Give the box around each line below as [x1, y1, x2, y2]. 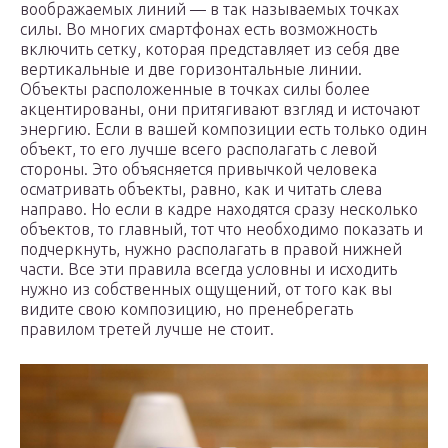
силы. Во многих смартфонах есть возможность [20, 19, 377, 38]
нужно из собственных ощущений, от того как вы [20, 279, 392, 298]
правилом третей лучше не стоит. [20, 319, 274, 338]
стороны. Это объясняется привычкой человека [20, 159, 377, 178]
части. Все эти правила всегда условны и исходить [20, 259, 397, 278]
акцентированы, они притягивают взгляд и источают [20, 99, 420, 118]
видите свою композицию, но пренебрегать [20, 299, 353, 318]
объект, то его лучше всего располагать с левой [20, 139, 377, 158]
